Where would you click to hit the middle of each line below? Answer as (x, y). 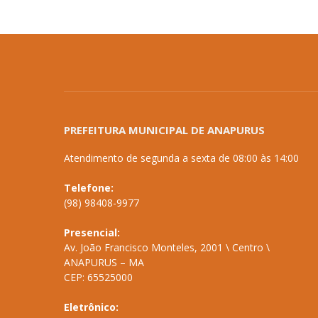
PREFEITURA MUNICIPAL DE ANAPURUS (164, 130)
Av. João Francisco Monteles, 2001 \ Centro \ (167, 247)
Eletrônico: (91, 307)
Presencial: (92, 232)
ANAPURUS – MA (104, 262)
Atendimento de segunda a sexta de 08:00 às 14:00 (181, 158)
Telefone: (89, 187)
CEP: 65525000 (98, 277)
